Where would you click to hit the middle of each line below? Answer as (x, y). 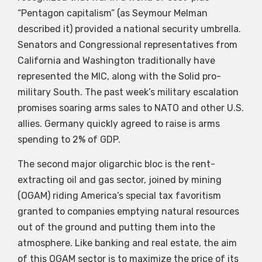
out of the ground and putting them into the (116, 227)
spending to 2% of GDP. (69, 140)
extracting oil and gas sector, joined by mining (120, 180)
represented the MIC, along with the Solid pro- (119, 77)
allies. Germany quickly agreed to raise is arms (119, 124)
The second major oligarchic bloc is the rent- (116, 164)
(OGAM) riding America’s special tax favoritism (119, 195)
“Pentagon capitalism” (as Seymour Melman (113, 13)
